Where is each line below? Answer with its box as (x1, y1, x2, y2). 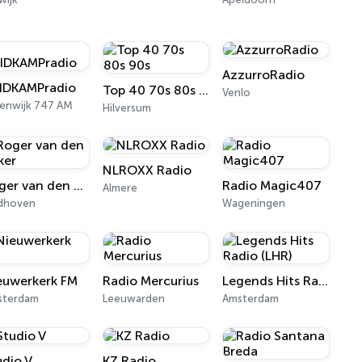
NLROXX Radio (102, 162, 192, 178)
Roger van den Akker (74, 178, 84, 193)
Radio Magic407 (222, 178, 322, 193)
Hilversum (102, 102, 151, 114)
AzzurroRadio (222, 67, 305, 82)
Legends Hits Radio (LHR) (318, 273, 329, 288)
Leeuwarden (102, 293, 165, 305)
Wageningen (222, 197, 286, 209)
